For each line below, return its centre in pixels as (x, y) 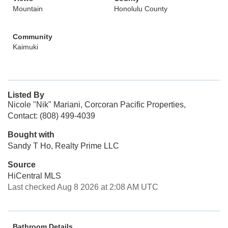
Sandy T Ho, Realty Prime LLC (63, 146)
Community (33, 37)
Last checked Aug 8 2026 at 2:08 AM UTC (83, 187)
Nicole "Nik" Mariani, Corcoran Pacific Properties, (97, 105)
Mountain (28, 9)
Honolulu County (141, 9)
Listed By (26, 95)
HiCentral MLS (34, 176)
